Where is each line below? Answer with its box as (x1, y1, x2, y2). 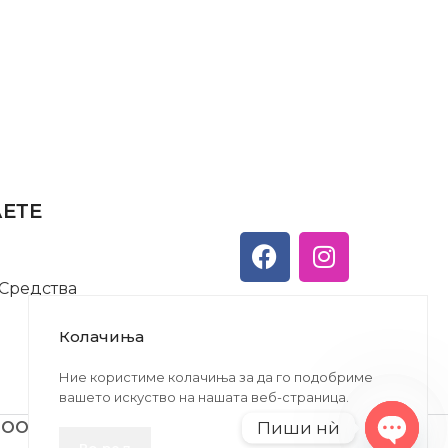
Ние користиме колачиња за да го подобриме (59, 369, 373, 385)
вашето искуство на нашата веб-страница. (59, 389, 349, 405)
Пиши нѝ (257, 417, 340, 438)
